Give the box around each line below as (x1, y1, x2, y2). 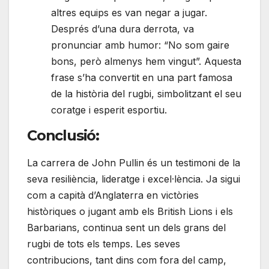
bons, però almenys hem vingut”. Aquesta (51, 55, 241, 67)
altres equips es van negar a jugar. (51, 6, 207, 19)
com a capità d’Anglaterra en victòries (27, 189, 199, 202)
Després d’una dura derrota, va (51, 22, 194, 35)
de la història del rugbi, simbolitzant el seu (51, 87, 241, 100)
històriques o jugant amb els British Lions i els (27, 205, 233, 218)
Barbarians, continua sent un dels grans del (27, 222, 226, 234)
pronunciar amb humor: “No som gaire (51, 38, 229, 51)
